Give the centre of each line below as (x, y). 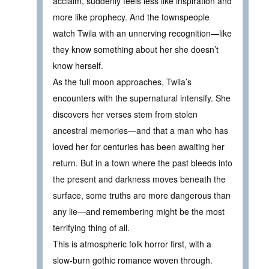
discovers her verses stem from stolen (125, 114)
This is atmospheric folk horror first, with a (132, 243)
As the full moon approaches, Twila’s (122, 81)
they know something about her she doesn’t (136, 49)
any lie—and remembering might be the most (139, 211)
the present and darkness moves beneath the (139, 179)
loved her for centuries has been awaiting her (139, 146)
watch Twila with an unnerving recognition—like (142, 33)
